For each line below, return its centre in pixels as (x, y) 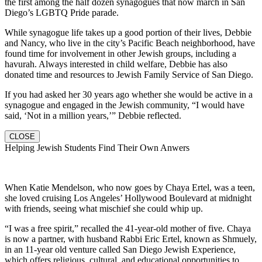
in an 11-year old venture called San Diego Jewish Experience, (120, 249)
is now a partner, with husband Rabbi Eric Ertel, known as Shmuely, (131, 239)
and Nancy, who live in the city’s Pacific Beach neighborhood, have (130, 43)
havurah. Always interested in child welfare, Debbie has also (116, 64)
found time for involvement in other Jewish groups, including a (120, 53)
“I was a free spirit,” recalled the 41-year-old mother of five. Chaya (128, 228)
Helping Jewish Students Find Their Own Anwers (97, 147)
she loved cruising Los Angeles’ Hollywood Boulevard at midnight (128, 198)
